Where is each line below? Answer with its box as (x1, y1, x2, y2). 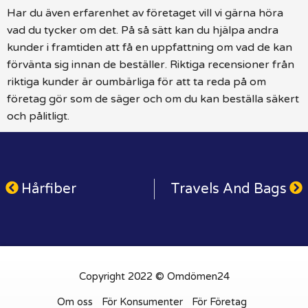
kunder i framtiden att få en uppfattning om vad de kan (7, 40, 292, 54)
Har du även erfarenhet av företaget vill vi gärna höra (7, 5, 283, 20)
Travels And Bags (170, 180, 287, 197)
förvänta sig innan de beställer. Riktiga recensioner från (7, 57, 294, 71)
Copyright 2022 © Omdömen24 (78, 269, 230, 283)
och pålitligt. (7, 109, 69, 123)
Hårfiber (21, 180, 76, 197)
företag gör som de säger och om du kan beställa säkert (7, 91, 299, 106)
